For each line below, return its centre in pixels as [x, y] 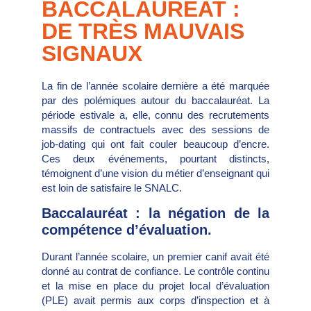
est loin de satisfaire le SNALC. [112, 187]
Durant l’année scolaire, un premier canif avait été [155, 257]
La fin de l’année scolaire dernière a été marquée [155, 85]
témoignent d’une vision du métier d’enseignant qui [155, 173]
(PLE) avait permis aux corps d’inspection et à [155, 301]
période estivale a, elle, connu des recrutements [155, 115]
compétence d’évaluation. [127, 230]
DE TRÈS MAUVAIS [143, 31]
